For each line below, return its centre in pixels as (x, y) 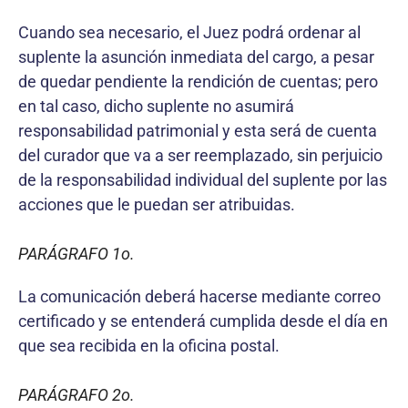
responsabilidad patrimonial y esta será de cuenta (198, 130)
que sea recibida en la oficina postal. (149, 345)
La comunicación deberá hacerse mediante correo (199, 296)
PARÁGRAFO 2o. (76, 394)
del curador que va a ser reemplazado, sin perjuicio (200, 155)
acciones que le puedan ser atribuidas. (157, 204)
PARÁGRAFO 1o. (76, 253)
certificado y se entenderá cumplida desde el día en (203, 321)
